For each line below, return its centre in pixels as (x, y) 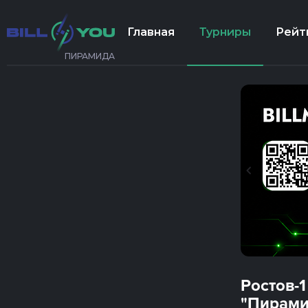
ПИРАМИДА (90, 56)
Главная (151, 32)
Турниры (225, 32)
